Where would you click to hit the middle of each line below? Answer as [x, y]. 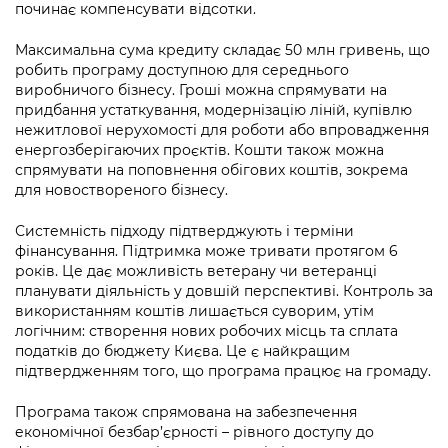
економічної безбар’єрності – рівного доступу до [194, 432]
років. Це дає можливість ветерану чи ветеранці [196, 271]
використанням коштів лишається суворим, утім [194, 311]
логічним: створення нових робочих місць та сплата [206, 331]
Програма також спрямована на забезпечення [186, 412]
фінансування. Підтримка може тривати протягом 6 [206, 251]
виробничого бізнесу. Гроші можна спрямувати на [201, 90]
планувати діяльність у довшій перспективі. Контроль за [224, 291]
